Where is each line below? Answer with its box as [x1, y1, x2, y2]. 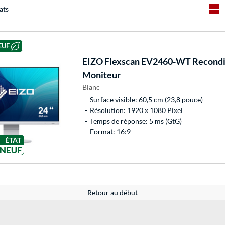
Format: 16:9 [89, 127, 131, 136]
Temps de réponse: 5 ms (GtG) [89, 117, 182, 126]
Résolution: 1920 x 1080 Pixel [89, 106, 183, 115]
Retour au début [87, 188, 138, 197]
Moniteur [82, 69, 121, 81]
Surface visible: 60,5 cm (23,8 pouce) [89, 95, 203, 104]
